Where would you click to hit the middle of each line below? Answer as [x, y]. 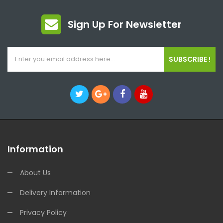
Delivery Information [55, 193]
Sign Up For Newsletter [125, 24]
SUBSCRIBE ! [190, 59]
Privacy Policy [43, 213]
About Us [35, 173]
